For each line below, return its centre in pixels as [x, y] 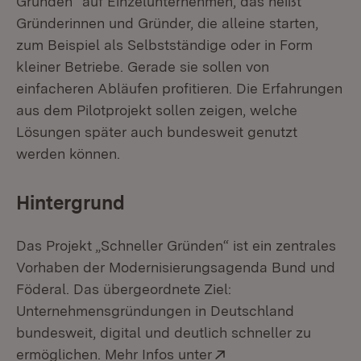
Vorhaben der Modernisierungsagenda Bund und [176, 267]
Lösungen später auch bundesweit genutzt [157, 132]
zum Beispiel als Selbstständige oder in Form [164, 45]
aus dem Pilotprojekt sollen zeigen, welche [157, 110]
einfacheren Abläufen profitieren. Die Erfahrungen [179, 88]
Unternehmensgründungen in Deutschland [155, 311]
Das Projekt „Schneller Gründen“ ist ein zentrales [176, 245]
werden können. [68, 154]
